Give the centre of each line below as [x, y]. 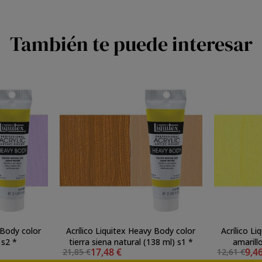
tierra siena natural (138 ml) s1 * [131, 242]
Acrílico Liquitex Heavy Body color [131, 230]
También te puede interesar [131, 44]
